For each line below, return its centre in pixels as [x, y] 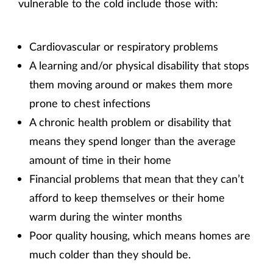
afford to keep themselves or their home [127, 197]
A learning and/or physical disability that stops [139, 65]
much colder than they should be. [110, 254]
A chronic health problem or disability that [130, 122]
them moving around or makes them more [131, 84]
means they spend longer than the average [133, 140]
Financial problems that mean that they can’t [136, 178]
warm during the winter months [106, 216]
